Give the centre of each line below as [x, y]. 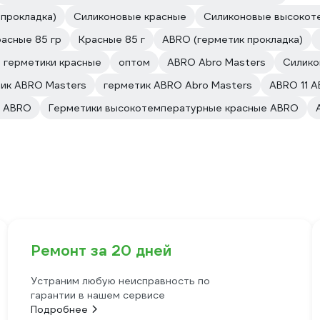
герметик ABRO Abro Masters [178, 85]
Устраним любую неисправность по [120, 281]
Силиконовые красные [130, 16]
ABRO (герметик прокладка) [232, 39]
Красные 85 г [112, 39]
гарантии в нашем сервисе [97, 295]
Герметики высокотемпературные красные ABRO [174, 108]
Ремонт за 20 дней [101, 251]
